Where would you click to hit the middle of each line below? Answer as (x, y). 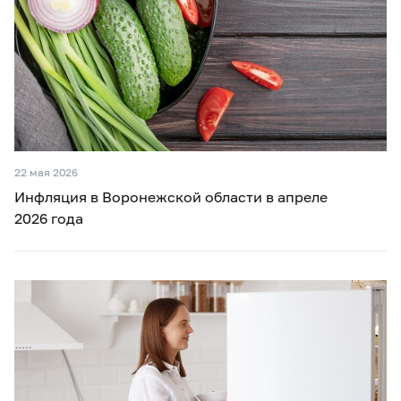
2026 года (49, 218)
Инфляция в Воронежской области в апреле (171, 197)
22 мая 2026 (46, 173)
